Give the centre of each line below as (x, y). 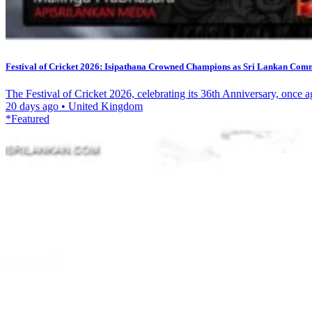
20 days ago (33, 107)
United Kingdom (104, 107)
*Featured (28, 119)
